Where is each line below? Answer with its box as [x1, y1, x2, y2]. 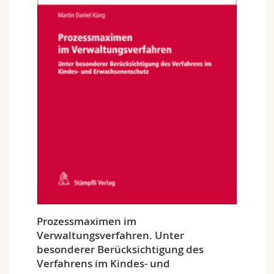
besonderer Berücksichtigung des [37, 242, 204, 257]
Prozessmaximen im [37, 214, 136, 229]
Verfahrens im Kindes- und [37, 256, 170, 271]
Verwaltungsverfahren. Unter [37, 228, 184, 243]
